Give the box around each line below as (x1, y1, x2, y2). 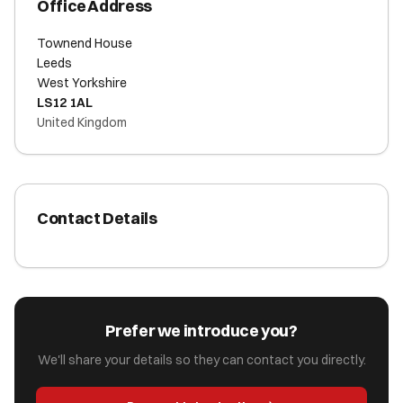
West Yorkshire (37, 75, 127, 91)
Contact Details (37, 208, 157, 228)
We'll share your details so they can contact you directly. (37, 352, 366, 368)
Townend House (37, 35, 132, 51)
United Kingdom (37, 114, 127, 130)
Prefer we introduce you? (105, 320, 298, 341)
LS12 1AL (37, 94, 93, 111)
